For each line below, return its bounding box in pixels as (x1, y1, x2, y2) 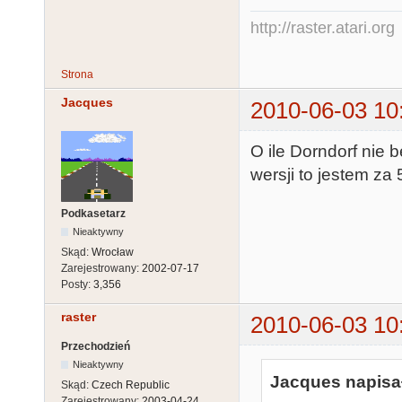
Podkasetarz (61, 206, 126, 220)
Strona (61, 68, 93, 82)
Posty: (61, 277, 93, 291)
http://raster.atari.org (250, 19, 395, 38)
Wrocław (92, 245, 134, 258)
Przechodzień (61, 340, 130, 354)
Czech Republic (92, 379, 170, 392)
